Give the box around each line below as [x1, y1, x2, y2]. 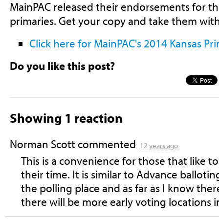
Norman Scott [9, 137, 75, 152]
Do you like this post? [9, 58, 115, 73]
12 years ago [139, 141, 178, 151]
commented [75, 137, 138, 152]
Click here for [29, 36, 91, 50]
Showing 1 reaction [9, 109, 123, 126]
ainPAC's [102, 36, 141, 50]
